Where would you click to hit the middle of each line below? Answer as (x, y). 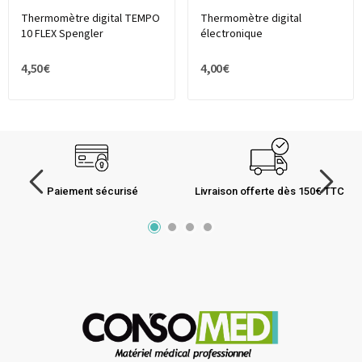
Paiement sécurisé (93, 192)
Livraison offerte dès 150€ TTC (269, 192)
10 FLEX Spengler (62, 34)
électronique (231, 34)
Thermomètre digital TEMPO (90, 19)
